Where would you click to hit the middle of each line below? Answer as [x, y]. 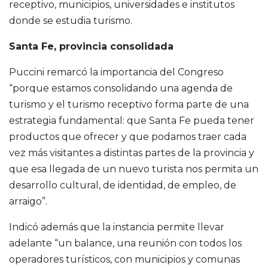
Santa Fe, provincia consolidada [91, 46]
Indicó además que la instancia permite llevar [117, 227]
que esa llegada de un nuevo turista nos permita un [134, 169]
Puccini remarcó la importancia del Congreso [116, 72]
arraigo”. [28, 201]
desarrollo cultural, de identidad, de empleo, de [123, 185]
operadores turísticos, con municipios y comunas [124, 259]
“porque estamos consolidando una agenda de [121, 88]
